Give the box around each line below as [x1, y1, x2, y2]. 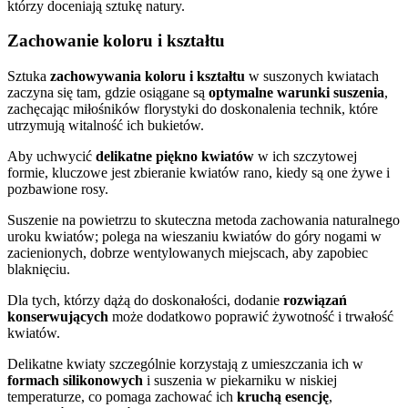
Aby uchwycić [7, 148, 96, 165]
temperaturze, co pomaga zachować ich [7, 389, 237, 405]
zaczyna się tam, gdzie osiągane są [7, 85, 209, 101]
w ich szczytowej [254, 148, 357, 165]
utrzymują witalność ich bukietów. [7, 117, 204, 134]
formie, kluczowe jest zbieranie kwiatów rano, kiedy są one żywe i [7, 165, 390, 181]
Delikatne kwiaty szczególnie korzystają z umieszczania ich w [7, 356, 363, 372]
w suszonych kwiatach [245, 68, 379, 85]
